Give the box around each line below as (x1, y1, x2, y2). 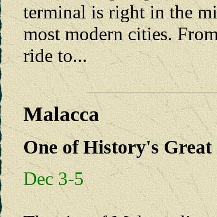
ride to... (23, 45, 87, 66)
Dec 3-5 (23, 168, 84, 189)
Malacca (23, 103, 99, 126)
